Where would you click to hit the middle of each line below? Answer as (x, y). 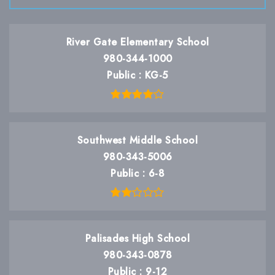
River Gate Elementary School (137, 42)
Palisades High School (137, 238)
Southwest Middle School (137, 140)
